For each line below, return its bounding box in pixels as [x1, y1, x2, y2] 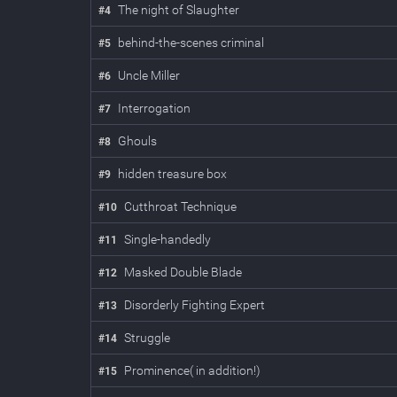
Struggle [124, 331, 170, 345]
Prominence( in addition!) [124, 363, 261, 378]
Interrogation [118, 101, 191, 115]
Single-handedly [124, 232, 211, 246]
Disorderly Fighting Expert [124, 298, 265, 312]
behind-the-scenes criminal [118, 35, 264, 50]
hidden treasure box [118, 167, 227, 181]
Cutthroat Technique [124, 199, 237, 214]
